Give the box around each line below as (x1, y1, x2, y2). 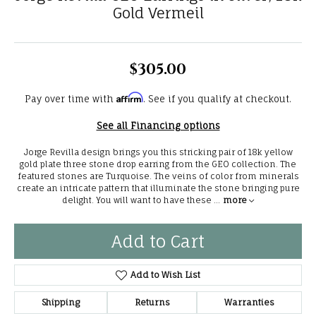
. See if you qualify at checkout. (143, 93, 291, 104)
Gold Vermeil (112, 4, 204, 22)
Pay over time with (25, 93, 116, 104)
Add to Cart (111, 231, 205, 252)
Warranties (224, 297, 275, 308)
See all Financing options (96, 120, 220, 131)
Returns (134, 297, 170, 308)
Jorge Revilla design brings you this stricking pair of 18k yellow (23, 147, 293, 157)
